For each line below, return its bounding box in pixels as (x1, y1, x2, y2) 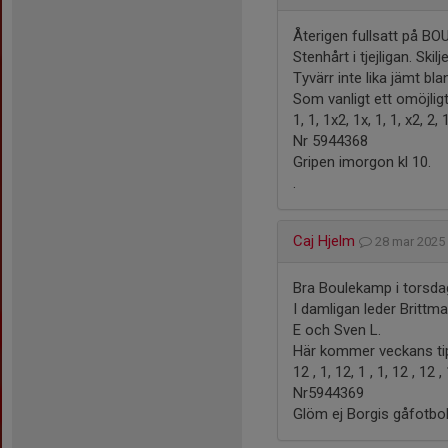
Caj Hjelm (293, 232, 355, 250)
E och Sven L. (293, 321, 381, 339)
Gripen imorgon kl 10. (293, 153, 431, 171)
